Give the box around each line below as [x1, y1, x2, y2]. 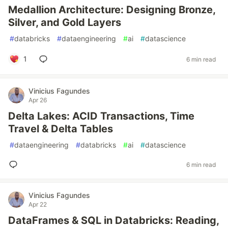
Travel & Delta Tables [8, 123, 113, 135]
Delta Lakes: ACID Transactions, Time [8, 110, 194, 122]
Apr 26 [28, 96, 47, 104]
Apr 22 [28, 201, 47, 208]
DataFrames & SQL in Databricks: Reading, [8, 214, 219, 226]
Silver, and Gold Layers [8, 16, 121, 28]
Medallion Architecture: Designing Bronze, [8, 4, 215, 16]
